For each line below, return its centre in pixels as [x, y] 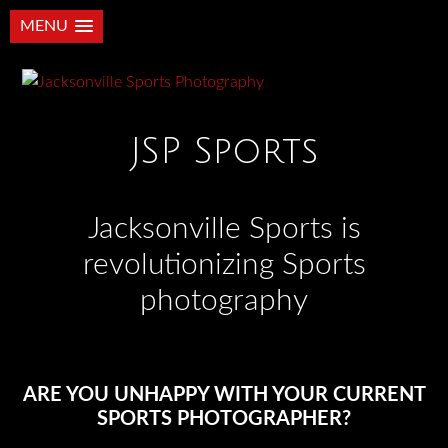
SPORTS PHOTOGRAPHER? [224, 419]
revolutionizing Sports [224, 265]
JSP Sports [224, 151]
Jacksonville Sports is [224, 229]
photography [224, 301]
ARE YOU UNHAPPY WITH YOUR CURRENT [224, 395]
